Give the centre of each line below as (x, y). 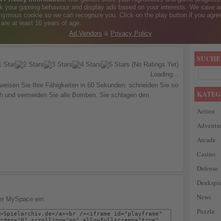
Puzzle (206, 211)
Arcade (206, 140)
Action (206, 111)
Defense (207, 168)
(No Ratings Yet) (154, 65)
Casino (206, 154)
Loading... (165, 74)
